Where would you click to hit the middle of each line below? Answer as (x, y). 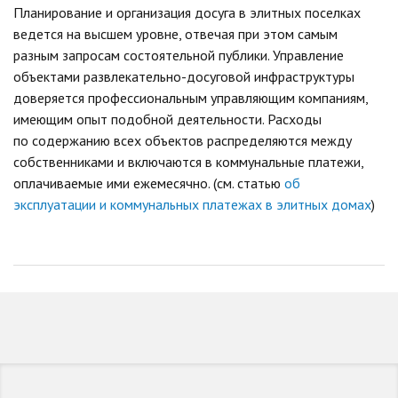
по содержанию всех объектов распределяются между (183, 141)
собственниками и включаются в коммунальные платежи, (188, 162)
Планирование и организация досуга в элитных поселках (187, 13)
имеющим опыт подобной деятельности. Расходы (167, 119)
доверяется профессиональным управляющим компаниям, (191, 98)
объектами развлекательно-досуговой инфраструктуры (184, 77)
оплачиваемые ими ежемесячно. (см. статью (149, 183)
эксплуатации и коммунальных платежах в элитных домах (192, 205)
